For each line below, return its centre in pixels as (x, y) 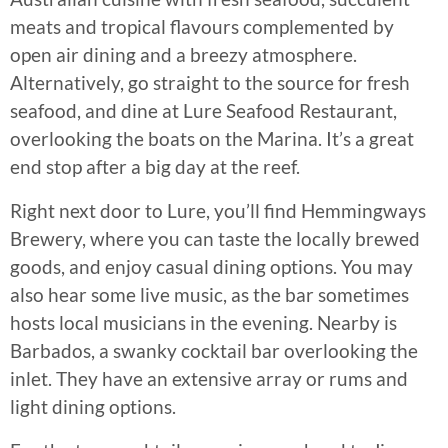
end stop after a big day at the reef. (155, 166)
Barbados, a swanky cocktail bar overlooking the (214, 350)
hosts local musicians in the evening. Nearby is (203, 322)
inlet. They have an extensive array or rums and (209, 378)
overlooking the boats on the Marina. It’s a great (212, 138)
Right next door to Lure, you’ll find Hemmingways (218, 210)
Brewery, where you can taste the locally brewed (215, 238)
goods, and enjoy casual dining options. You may (211, 266)
